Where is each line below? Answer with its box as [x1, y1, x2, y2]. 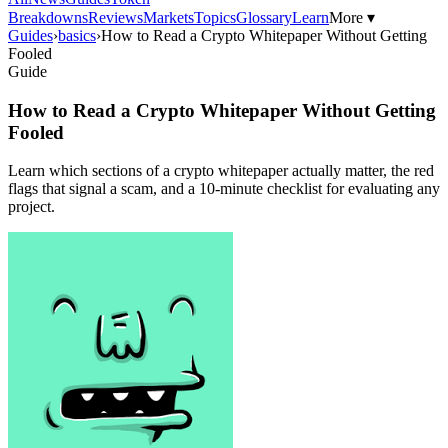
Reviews [88, 9, 143, 26]
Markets [143, 9, 194, 26]
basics [58, 27, 96, 44]
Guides [8, 27, 53, 44]
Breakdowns [8, 9, 88, 26]
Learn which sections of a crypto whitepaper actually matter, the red [8, 162, 434, 180]
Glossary [236, 9, 292, 26]
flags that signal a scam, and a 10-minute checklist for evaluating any [8, 180, 440, 198]
